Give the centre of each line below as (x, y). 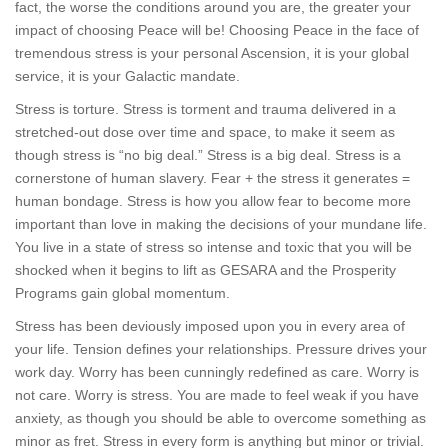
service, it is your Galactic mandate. (127, 76)
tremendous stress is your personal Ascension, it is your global (212, 53)
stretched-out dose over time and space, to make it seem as (205, 132)
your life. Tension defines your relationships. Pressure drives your (221, 349)
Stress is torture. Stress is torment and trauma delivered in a (205, 109)
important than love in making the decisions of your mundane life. (221, 224)
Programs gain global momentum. (122, 293)
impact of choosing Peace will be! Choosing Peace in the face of (217, 30)
